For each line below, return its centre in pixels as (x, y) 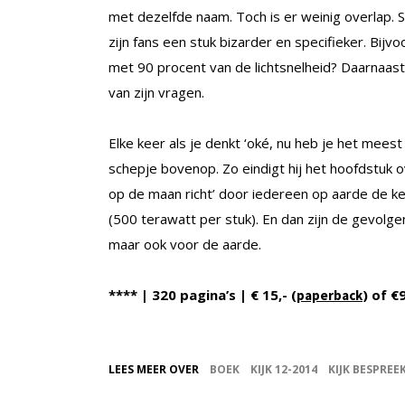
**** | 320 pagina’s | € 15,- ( (202, 295)
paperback (330, 296)
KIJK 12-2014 (284, 370)
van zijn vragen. (156, 93)
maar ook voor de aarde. (185, 245)
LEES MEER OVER (154, 370)
